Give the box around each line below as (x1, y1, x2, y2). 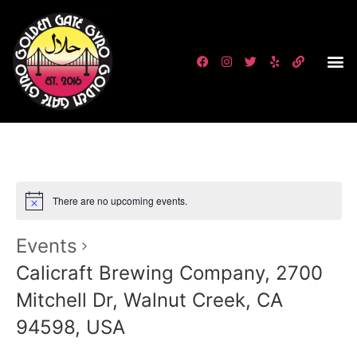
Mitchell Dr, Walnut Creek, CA (15, 288, 283, 312)
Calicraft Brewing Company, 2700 (15, 261, 323, 285)
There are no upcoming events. (52, 194, 187, 208)
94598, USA (15, 316, 125, 339)
